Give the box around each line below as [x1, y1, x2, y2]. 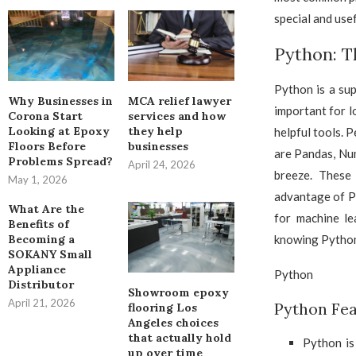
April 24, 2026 [127, 158, 195, 172]
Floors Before [8, 139, 86, 154]
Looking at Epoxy [8, 124, 110, 139]
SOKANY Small [8, 247, 92, 262]
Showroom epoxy [127, 285, 229, 300]
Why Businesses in [8, 94, 113, 109]
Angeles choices [127, 315, 219, 331]
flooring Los [127, 300, 197, 315]
